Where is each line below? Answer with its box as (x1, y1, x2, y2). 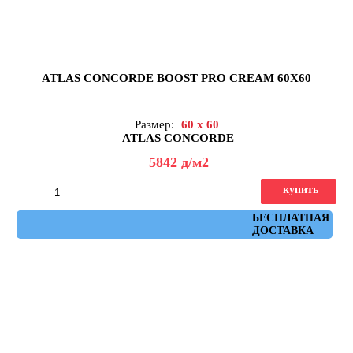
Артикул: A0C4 (150, 212, 211, 224)
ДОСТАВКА (251, 225, 314, 237)
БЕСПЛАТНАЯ (251, 212, 329, 225)
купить (283, 184, 318, 196)
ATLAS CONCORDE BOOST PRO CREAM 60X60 (42, 72, 311, 85)
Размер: (134, 118, 177, 132)
